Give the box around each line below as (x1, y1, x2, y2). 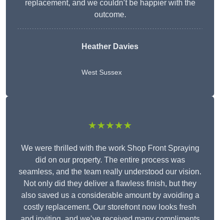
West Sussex (82, 68, 122, 77)
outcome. (94, 10, 126, 19)
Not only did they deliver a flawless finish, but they (24, 179, 196, 188)
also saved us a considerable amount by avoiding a (21, 191, 199, 200)
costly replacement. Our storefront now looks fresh (24, 203, 196, 212)
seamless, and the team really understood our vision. (19, 167, 201, 176)
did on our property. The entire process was (35, 156, 185, 165)
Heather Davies (82, 42, 138, 51)
